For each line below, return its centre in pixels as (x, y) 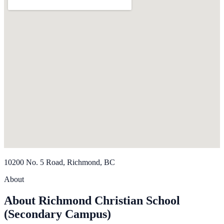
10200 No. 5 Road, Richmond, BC (59, 162)
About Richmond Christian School (92, 201)
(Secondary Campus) (57, 214)
